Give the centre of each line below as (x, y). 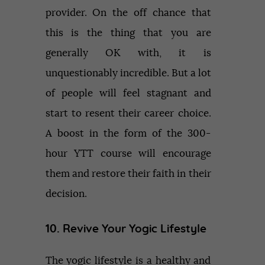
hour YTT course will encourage (128, 154)
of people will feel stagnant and (128, 93)
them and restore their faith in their (128, 174)
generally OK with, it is (128, 53)
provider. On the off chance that (128, 13)
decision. (66, 194)
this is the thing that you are (128, 33)
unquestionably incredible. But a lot (128, 73)
